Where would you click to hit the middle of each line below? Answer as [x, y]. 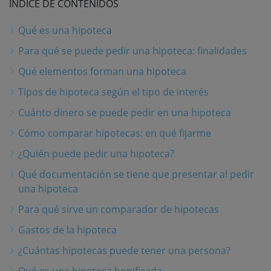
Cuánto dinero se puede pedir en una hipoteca [125, 112]
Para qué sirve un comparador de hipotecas [119, 209]
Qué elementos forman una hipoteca [102, 71]
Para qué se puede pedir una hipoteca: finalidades [132, 51]
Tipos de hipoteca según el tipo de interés [113, 92]
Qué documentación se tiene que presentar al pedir [136, 174]
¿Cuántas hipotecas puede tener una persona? [124, 250]
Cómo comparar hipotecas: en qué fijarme [115, 133]
